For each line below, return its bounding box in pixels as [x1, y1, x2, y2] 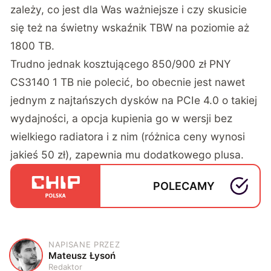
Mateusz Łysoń [48, 249, 116, 261]
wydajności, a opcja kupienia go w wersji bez [10, 111, 233, 125]
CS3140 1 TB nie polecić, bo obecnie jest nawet [10, 75, 246, 88]
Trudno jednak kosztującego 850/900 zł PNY [10, 57, 232, 70]
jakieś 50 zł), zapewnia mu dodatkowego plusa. [10, 148, 244, 161]
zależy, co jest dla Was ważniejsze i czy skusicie [10, 2, 247, 16]
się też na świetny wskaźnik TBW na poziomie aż [10, 21, 250, 34]
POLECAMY [152, 179, 215, 192]
